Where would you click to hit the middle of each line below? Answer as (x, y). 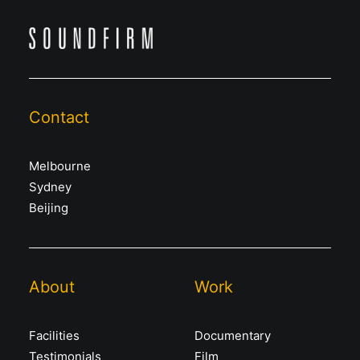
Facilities (54, 335)
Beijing (49, 208)
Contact (59, 117)
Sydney (50, 187)
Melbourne (60, 166)
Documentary (233, 335)
